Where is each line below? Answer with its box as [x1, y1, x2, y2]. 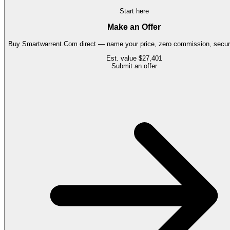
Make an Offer [107, 23, 161, 32]
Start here [119, 7, 149, 15]
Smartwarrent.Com [22, 40, 78, 48]
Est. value [106, 54, 139, 63]
